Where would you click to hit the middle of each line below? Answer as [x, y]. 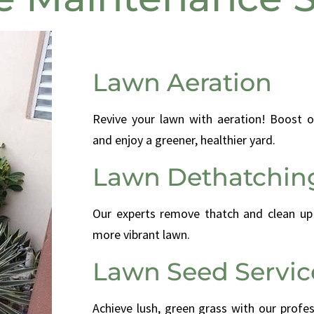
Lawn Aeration [182, 83]
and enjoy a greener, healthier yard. [184, 140]
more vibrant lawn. [141, 235]
